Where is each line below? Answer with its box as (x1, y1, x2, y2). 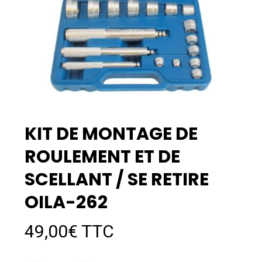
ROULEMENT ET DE (24, 144, 180, 170)
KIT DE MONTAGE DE (24, 122, 198, 147)
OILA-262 (24, 190, 108, 215)
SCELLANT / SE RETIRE (24, 167, 209, 192)
